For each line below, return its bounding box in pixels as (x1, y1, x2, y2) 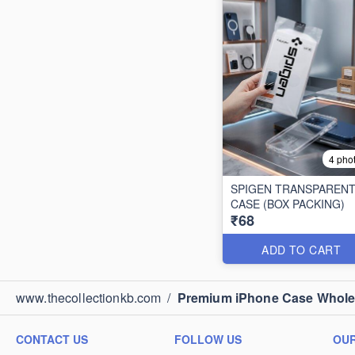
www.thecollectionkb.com (16, 288, 162, 307)
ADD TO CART (261, 242, 342, 258)
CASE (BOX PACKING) (231, 196, 345, 212)
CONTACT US (16, 331, 88, 347)
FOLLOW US (174, 331, 242, 347)
